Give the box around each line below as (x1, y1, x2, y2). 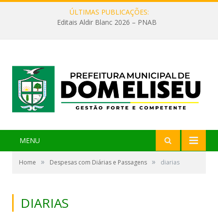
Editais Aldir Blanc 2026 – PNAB (56, 18, 157, 27)
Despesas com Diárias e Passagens (50, 158, 147, 167)
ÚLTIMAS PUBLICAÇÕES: (69, 7, 149, 17)
